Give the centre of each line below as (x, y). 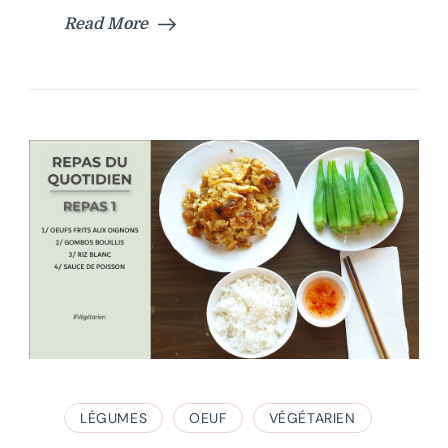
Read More (106, 24)
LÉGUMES (114, 418)
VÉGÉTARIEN (312, 418)
